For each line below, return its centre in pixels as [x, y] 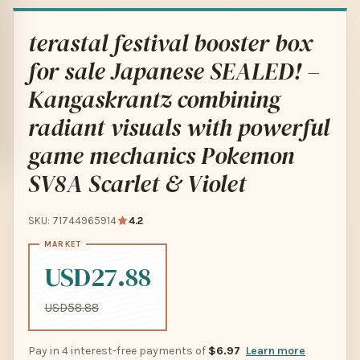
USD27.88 [98, 277]
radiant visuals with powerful [179, 127]
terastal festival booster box [170, 43]
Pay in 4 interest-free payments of [118, 351]
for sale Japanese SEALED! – [174, 71]
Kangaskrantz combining [154, 99]
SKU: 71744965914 [72, 221]
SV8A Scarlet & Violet [137, 184]
